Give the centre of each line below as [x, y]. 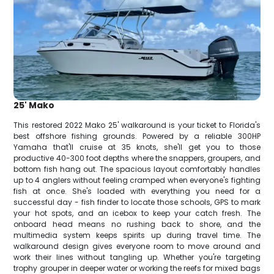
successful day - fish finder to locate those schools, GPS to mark [137, 202]
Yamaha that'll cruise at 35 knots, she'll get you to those [137, 147]
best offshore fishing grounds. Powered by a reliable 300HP [137, 136]
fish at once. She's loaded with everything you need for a [137, 191]
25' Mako [34, 105]
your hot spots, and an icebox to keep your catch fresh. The [137, 213]
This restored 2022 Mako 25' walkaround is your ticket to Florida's [137, 125]
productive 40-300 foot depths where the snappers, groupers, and [137, 158]
